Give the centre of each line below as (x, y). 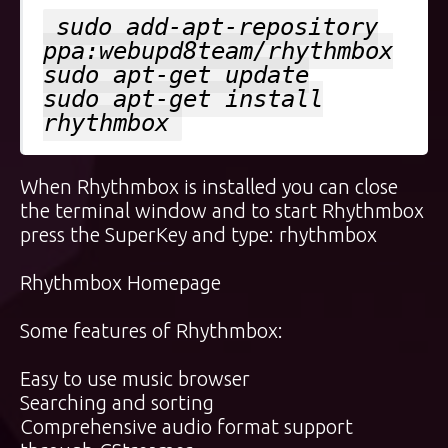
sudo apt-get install (183, 99)
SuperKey (146, 235)
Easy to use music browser (135, 379)
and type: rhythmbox (282, 235)
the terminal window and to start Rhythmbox (222, 211)
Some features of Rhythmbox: (151, 331)
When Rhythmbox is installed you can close (209, 187)
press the (62, 235)
